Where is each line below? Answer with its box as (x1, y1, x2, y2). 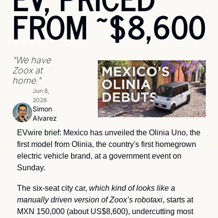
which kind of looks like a (89, 184, 175, 192)
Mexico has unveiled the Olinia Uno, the (63, 128, 200, 137)
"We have (12, 55, 51, 65)
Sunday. (17, 163, 45, 172)
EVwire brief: (17, 128, 63, 137)
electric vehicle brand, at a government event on (17, 152, 182, 160)
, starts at (163, 196, 193, 204)
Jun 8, (33, 87, 49, 94)
